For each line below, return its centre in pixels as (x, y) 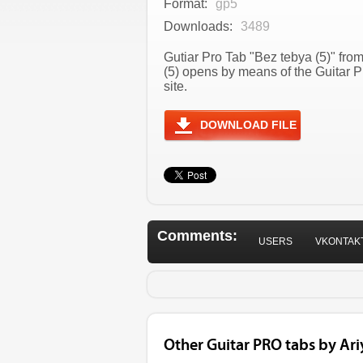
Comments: (197, 236)
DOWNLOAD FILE (248, 125)
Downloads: (198, 26)
